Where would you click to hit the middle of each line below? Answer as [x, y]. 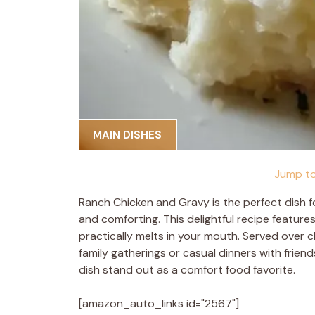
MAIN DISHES [127, 135]
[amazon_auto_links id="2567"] [159, 303]
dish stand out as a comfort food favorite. [187, 269]
